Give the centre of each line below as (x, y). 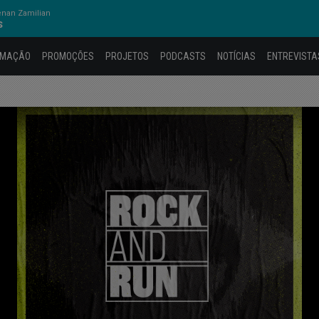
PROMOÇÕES (68, 56)
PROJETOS (127, 56)
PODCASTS (183, 56)
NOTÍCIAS (236, 56)
